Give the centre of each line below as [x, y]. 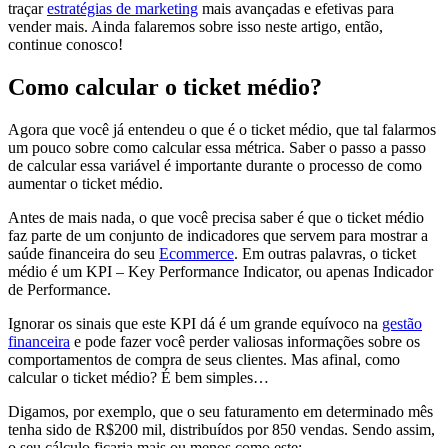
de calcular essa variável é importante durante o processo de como [215, 166]
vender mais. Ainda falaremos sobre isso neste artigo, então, [195, 27]
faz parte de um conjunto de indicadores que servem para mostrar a [218, 236]
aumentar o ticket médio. [85, 184]
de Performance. [61, 290]
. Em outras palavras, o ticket [325, 254]
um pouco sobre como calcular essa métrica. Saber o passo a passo [217, 148]
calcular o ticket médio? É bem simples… [140, 378]
